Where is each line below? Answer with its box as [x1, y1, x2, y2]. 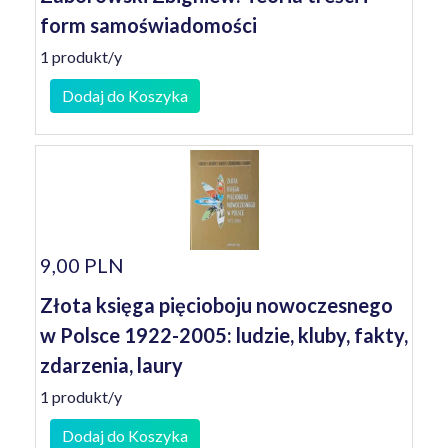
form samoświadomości [40, 13, 257, 37]
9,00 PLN [40, 253, 124, 277]
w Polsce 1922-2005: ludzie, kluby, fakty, [40, 323, 408, 347]
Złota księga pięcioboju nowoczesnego [40, 293, 393, 317]
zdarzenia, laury [40, 353, 183, 377]
